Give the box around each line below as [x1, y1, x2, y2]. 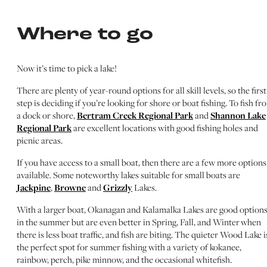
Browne [54, 181, 86, 194]
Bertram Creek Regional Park [77, 109, 193, 122]
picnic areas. [17, 134, 63, 147]
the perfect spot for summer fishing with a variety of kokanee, [17, 241, 241, 254]
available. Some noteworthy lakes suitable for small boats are [17, 169, 240, 182]
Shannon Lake [210, 109, 266, 122]
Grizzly [103, 181, 132, 194]
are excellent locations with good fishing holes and [72, 122, 258, 135]
